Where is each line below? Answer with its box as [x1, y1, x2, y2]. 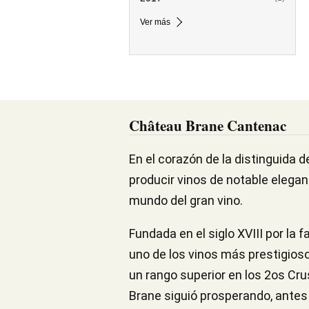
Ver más [140, 17, 170, 27]
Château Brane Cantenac [129, 115, 286, 136]
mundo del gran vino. [129, 193, 243, 208]
